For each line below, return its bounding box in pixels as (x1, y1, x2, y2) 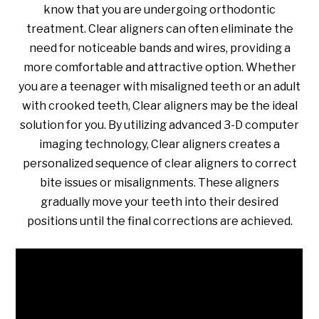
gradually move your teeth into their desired (41, 195, 278, 209)
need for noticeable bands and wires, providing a (28, 41, 291, 56)
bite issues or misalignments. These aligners (40, 176, 279, 190)
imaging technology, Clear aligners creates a (39, 137, 280, 152)
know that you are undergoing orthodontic (43, 3, 276, 17)
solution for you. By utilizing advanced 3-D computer (20, 118, 299, 132)
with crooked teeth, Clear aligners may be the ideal (21, 99, 298, 113)
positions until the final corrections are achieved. (26, 214, 293, 229)
